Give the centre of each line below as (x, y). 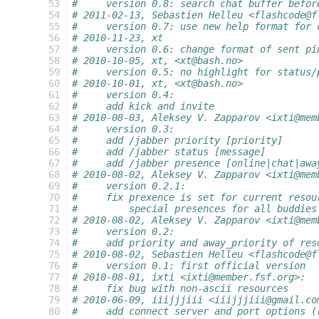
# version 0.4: (123, 95)
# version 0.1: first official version (189, 266)
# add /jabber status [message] (169, 152)
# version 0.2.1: (129, 186)
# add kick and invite (143, 106)
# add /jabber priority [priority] (177, 140)
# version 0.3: (123, 129)
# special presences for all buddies (194, 209)
